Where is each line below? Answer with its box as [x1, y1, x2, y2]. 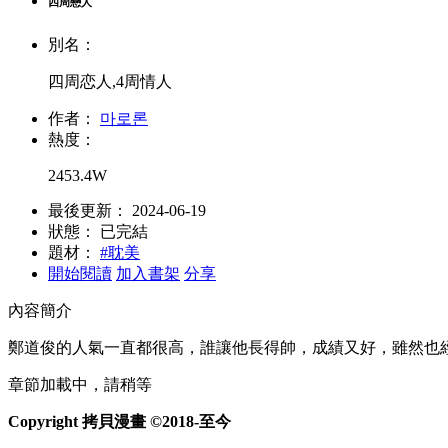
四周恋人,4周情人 [48, 73, 172, 91]
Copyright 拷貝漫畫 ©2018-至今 [8, 413, 231, 431]
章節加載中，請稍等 [8, 376, 152, 394]
